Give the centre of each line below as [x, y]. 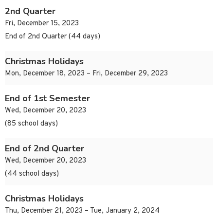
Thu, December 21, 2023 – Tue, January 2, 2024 [82, 211]
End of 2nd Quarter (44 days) [53, 37]
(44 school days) [32, 174]
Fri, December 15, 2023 [42, 24]
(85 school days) [31, 124]
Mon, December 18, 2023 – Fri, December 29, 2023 [86, 74]
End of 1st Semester [47, 99]
